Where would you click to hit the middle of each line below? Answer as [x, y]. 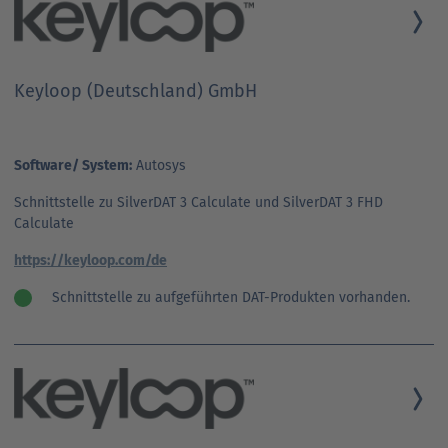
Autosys [159, 165]
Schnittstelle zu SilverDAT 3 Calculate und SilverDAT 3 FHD [198, 202]
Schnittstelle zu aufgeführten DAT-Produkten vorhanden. [231, 297]
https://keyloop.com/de [90, 260]
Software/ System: [73, 165]
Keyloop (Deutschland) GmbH [135, 90]
